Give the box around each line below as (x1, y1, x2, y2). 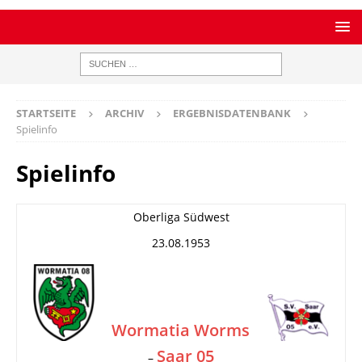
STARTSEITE (16, 106, 76, 120)
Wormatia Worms (112, 319, 250, 341)
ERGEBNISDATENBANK (173, 106, 291, 120)
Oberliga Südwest (133, 209, 229, 225)
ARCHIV (105, 106, 144, 120)
